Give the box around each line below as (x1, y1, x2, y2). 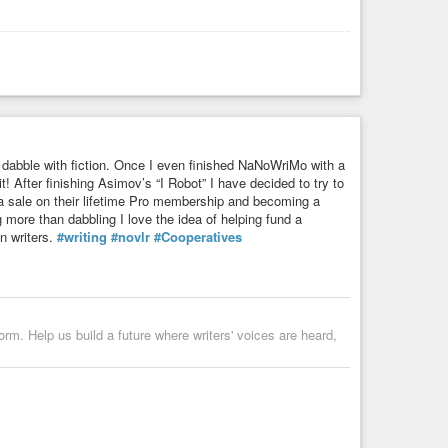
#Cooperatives (154, 227, 242, 247)
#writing (57, 227, 107, 247)
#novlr (111, 227, 150, 247)
